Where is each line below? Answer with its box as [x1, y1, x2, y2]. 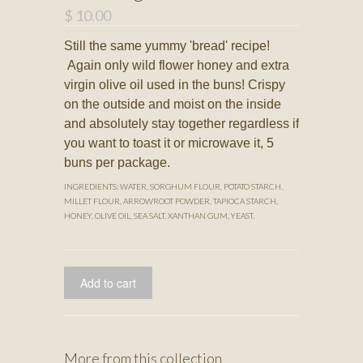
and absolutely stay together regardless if [64, 117, 299, 131]
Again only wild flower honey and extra [64, 58, 289, 73]
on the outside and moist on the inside [64, 97, 281, 112]
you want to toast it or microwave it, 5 [64, 136, 274, 151]
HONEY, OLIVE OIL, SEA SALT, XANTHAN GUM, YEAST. [64, 211, 254, 221]
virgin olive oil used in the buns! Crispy [64, 78, 285, 92]
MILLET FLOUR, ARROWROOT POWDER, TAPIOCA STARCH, [64, 196, 278, 207]
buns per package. [64, 156, 170, 170]
